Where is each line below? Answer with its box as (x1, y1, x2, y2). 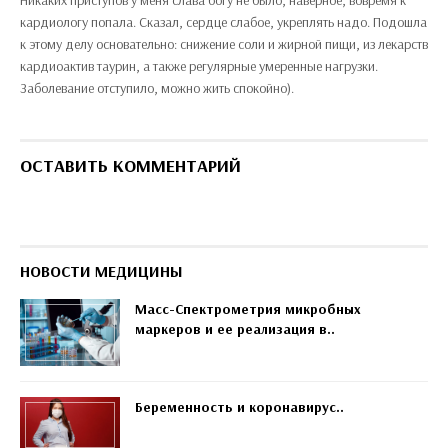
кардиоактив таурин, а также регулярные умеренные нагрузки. (20, 57, 378, 75)
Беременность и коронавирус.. (135, 397, 344, 416)
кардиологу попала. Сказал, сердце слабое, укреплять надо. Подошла (20, 13, 427, 31)
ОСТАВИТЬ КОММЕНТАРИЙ (20, 154, 241, 177)
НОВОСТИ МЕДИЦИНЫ (20, 261, 183, 281)
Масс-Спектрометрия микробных (135, 300, 361, 318)
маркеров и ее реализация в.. (135, 320, 335, 338)
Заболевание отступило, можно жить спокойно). (20, 79, 294, 97)
